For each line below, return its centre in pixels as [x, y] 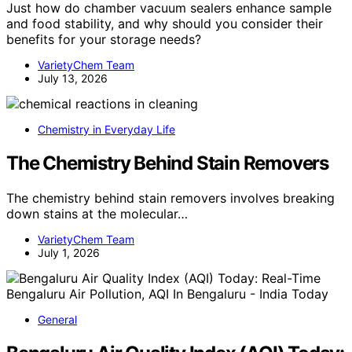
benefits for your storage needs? [104, 40]
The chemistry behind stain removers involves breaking [170, 198]
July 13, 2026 [73, 79]
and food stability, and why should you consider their [165, 24]
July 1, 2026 [69, 253]
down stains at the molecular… [97, 214]
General [57, 320]
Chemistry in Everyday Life [106, 130]
